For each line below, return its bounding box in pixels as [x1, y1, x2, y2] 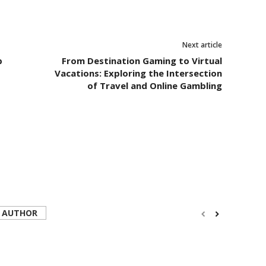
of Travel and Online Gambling [87, 80, 222, 92]
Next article [182, 40, 222, 50]
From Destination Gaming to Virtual [61, 55, 222, 67]
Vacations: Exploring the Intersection [54, 67, 222, 80]
